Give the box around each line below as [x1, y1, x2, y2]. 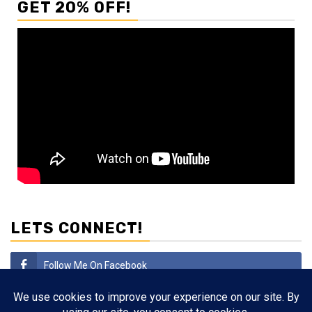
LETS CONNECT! [10, 219, 143, 238]
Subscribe [44, 293, 88, 305]
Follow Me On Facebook [44, 260, 147, 272]
